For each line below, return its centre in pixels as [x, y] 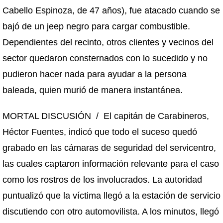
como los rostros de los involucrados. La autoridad [102, 180]
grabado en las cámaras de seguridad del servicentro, [109, 148]
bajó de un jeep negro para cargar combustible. [96, 26]
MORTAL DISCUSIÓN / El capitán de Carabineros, [106, 116]
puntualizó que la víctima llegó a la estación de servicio [111, 196]
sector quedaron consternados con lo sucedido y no [105, 58]
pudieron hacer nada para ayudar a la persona [95, 74]
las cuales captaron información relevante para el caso [111, 164]
